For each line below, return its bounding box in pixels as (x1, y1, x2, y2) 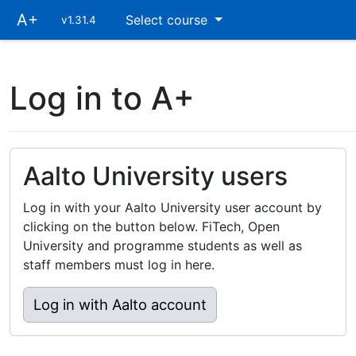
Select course (126, 12, 211, 28)
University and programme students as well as (23, 238, 302, 253)
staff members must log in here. (23, 257, 215, 273)
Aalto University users (23, 161, 288, 192)
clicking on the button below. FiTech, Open (23, 219, 280, 234)
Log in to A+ (10, 79, 195, 118)
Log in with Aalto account (33, 296, 207, 313)
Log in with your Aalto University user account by (23, 199, 322, 215)
